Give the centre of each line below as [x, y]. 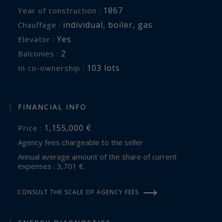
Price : [33, 128]
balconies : [41, 53]
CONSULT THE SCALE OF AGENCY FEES [78, 192]
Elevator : [39, 39]
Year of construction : [62, 10]
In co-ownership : [53, 68]
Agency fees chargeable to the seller [83, 142]
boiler [120, 25]
